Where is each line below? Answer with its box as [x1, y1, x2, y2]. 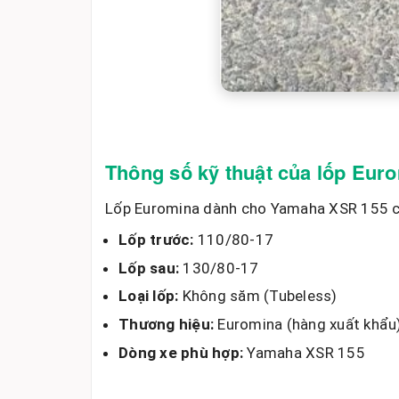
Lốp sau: [118, 258, 179, 277]
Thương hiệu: [118, 315, 214, 334]
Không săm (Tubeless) [178, 287, 338, 305]
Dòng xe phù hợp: [118, 343, 243, 362]
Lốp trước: [118, 230, 194, 248]
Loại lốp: [118, 287, 179, 305]
